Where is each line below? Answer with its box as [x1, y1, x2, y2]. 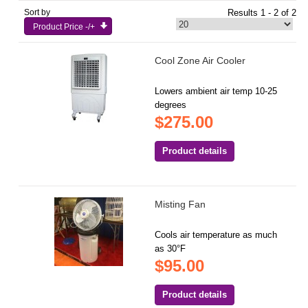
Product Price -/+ [33, 22, 96, 32]
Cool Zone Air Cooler [155, 55, 246, 67]
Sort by [24, 8, 51, 18]
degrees [155, 100, 187, 111]
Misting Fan [155, 199, 206, 210]
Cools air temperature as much [155, 230, 278, 241]
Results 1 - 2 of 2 [227, 8, 296, 19]
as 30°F [155, 243, 186, 254]
